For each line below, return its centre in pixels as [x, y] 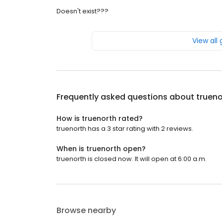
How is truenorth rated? [100, 119]
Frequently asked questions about [126, 97]
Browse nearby [86, 211]
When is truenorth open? [101, 149]
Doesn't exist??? [83, 11]
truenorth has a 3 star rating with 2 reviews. [125, 129]
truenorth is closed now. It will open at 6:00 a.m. [132, 159]
